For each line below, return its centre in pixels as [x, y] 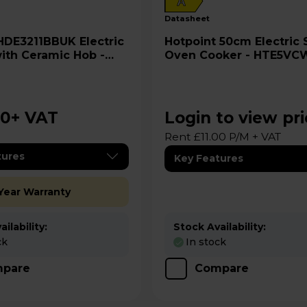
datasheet [191, 18]
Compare [222, 268]
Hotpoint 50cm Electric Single [192, 41]
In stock [206, 242]
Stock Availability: [220, 226]
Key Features [209, 158]
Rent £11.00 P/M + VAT [223, 136]
